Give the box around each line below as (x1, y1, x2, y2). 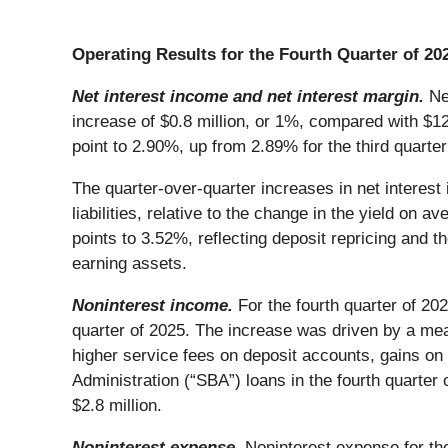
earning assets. (72, 253, 187, 273)
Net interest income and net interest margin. (72, 86, 429, 106)
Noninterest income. (72, 295, 238, 315)
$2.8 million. (72, 395, 162, 415)
